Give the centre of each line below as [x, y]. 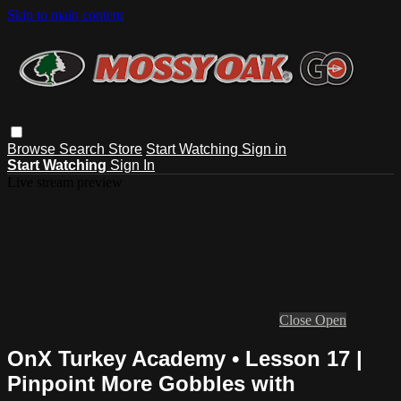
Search [84, 149]
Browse [33, 149]
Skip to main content [65, 15]
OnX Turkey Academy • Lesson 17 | [185, 358]
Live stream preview [65, 182]
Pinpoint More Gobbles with [151, 383]
